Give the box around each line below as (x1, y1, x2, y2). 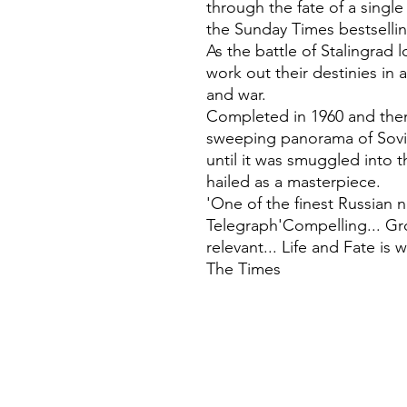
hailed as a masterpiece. (206, 172, 381, 193)
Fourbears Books (193, 350, 327, 367)
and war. (206, 84, 266, 105)
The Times (206, 259, 281, 280)
